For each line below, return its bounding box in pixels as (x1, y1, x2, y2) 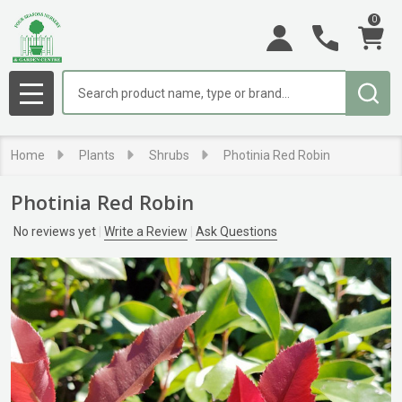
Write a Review (104, 224, 188, 239)
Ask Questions (196, 224, 277, 239)
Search (62, 72, 105, 89)
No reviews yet (13, 224, 99, 239)
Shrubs (149, 148, 189, 162)
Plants (79, 148, 115, 162)
